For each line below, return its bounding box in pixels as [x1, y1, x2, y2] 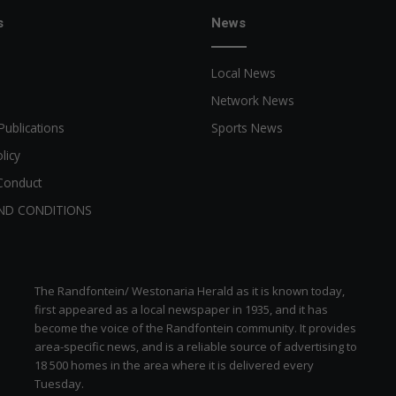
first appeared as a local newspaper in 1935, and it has [34, 301, 328, 317]
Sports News [211, 118, 283, 136]
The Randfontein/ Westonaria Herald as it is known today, [34, 282, 345, 299]
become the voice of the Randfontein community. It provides [34, 319, 356, 336]
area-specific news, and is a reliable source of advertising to [34, 338, 357, 354]
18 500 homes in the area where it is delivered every [34, 356, 314, 373]
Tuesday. [34, 375, 84, 392]
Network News [211, 91, 294, 109]
